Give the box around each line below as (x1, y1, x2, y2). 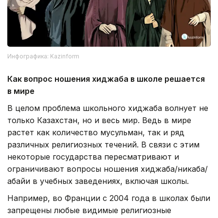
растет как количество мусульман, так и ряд (7, 127, 184, 138)
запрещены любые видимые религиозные (7, 205, 171, 216)
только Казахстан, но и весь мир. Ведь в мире (7, 115, 191, 126)
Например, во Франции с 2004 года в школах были (7, 193, 210, 203)
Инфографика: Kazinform (7, 53, 79, 60)
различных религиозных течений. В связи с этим (7, 140, 200, 150)
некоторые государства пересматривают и (7, 152, 179, 162)
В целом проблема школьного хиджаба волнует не (7, 103, 208, 113)
